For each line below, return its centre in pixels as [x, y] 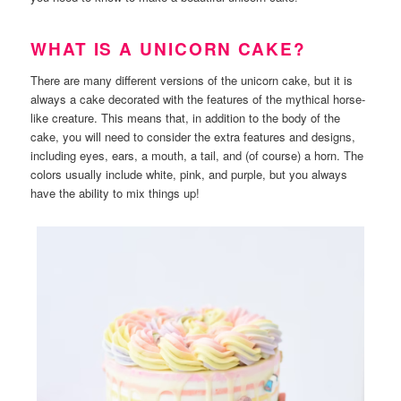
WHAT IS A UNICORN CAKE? [168, 48]
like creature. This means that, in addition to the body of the [186, 117]
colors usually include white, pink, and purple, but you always [189, 174]
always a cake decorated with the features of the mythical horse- [198, 98]
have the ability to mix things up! [115, 192]
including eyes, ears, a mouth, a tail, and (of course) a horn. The [197, 155]
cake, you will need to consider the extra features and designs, [193, 136]
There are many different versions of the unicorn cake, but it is [192, 80]
